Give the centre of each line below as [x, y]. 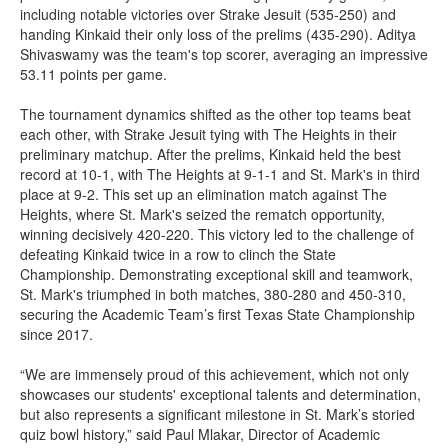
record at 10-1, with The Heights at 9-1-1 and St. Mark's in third [220, 174]
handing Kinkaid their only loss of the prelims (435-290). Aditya [218, 34]
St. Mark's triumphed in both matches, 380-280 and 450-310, [213, 294]
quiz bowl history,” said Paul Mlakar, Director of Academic [200, 434]
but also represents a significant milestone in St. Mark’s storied [217, 414]
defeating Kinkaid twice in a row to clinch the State [178, 254]
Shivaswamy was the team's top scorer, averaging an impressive [224, 54]
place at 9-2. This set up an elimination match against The [203, 194]
